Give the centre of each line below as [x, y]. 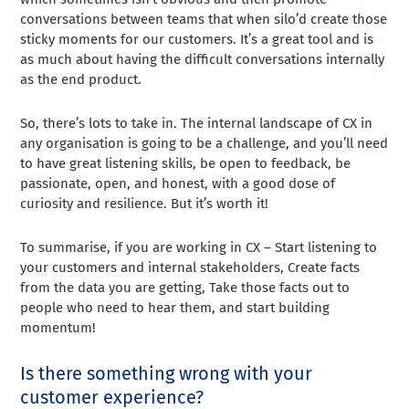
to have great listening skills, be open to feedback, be [186, 163]
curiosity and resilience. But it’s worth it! [147, 203]
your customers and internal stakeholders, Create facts [190, 267]
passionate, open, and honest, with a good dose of [178, 183]
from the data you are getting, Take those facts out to [185, 287]
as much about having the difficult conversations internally [203, 59]
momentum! [60, 327]
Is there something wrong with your [167, 373]
